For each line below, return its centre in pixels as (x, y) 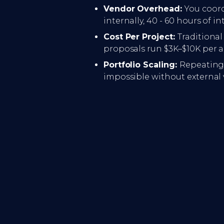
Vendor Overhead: (144, 8)
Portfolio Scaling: (141, 64)
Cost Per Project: (140, 36)
